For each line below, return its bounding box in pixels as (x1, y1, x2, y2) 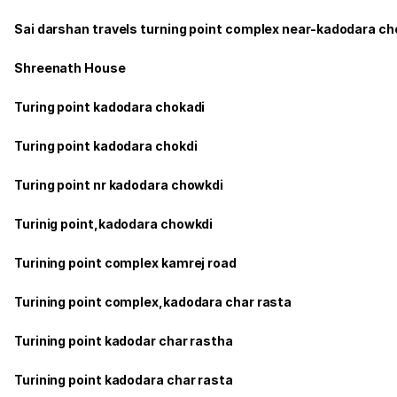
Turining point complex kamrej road (14, 254, 237, 270)
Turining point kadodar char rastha (14, 332, 233, 348)
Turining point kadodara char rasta (14, 371, 233, 387)
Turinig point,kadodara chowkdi (14, 215, 214, 231)
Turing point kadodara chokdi (14, 137, 198, 153)
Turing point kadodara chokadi (14, 98, 206, 114)
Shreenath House (14, 59, 126, 75)
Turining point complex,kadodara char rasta (14, 293, 292, 309)
